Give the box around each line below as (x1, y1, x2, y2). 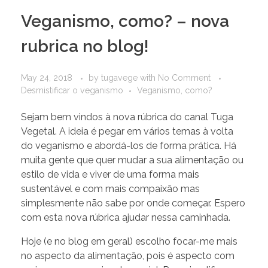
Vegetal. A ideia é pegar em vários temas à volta (21, 126, 233, 138)
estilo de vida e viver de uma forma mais (21, 169, 199, 181)
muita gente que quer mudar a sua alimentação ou (21, 154, 243, 166)
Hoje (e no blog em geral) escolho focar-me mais (21, 236, 237, 248)
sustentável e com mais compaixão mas (21, 183, 200, 195)
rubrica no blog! (21, 36, 149, 57)
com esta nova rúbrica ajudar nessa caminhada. (21, 212, 230, 224)
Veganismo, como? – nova (21, 11, 229, 32)
